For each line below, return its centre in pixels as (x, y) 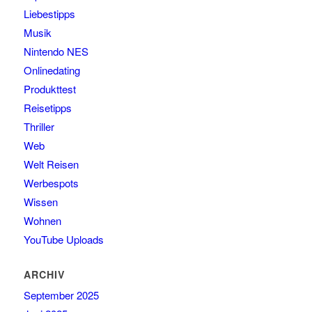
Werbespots (51, 183)
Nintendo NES (56, 52)
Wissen (40, 202)
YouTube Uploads (63, 240)
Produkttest (49, 89)
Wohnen (42, 221)
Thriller (39, 127)
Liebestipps (49, 14)
